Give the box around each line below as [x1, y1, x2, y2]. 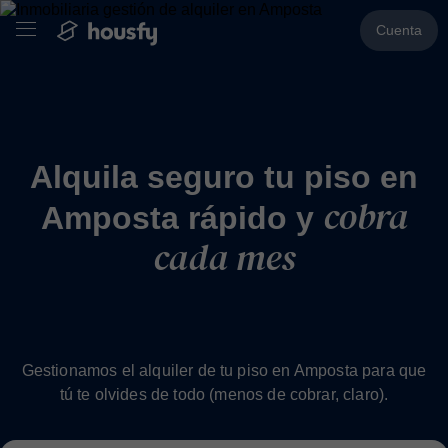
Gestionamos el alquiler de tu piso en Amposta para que [21, 362, 427, 379]
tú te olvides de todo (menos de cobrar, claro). [59, 386, 389, 403]
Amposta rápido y [40, 199, 323, 236]
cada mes [153, 232, 295, 282]
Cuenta [376, 21, 422, 38]
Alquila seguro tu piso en [30, 158, 418, 195]
